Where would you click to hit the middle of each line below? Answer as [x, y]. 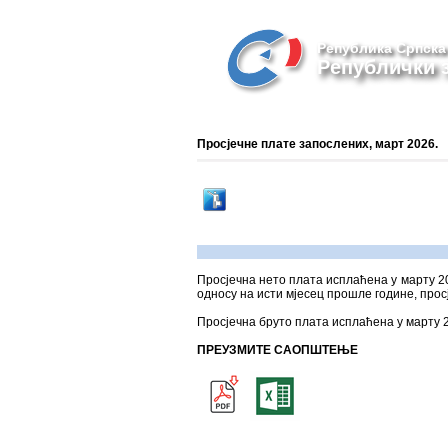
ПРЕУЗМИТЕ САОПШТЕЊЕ [277, 350]
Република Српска [381, 48]
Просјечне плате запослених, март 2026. [317, 144]
